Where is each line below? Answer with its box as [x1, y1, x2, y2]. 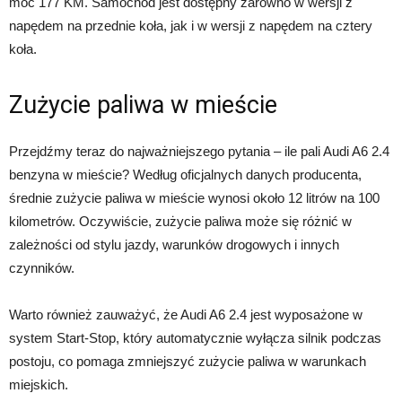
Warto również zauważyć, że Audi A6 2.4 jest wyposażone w [9, 306, 363, 322]
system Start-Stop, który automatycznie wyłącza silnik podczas [9, 329, 381, 345]
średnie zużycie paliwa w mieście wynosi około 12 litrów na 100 [9, 189, 380, 205]
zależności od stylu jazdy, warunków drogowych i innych [9, 236, 339, 252]
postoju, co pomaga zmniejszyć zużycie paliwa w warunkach [9, 353, 366, 369]
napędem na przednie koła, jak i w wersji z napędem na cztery [9, 17, 372, 33]
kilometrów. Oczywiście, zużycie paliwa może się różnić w [9, 213, 352, 229]
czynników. [9, 259, 74, 275]
